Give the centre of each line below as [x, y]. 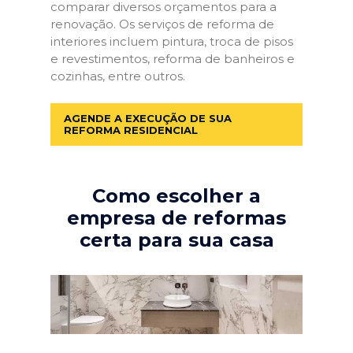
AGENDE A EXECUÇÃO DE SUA [148, 118]
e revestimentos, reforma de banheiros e [173, 59]
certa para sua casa [176, 240]
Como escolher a [176, 195]
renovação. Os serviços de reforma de [162, 24]
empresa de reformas [176, 217]
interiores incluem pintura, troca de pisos [172, 41]
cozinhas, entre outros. [118, 76]
